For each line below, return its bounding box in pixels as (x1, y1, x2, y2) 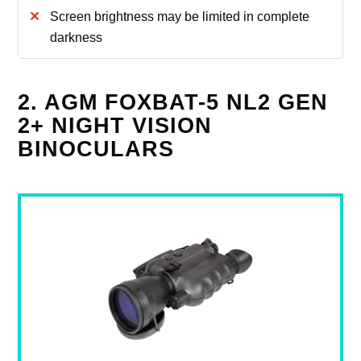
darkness (49, 30, 102, 44)
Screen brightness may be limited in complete (49, 9, 309, 23)
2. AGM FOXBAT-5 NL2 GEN (18, 90, 329, 115)
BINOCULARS (18, 137, 175, 162)
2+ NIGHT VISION (18, 114, 213, 139)
